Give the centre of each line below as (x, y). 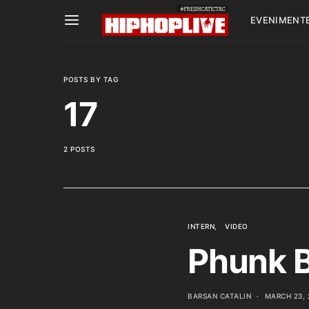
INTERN (201, 226)
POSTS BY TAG (91, 79)
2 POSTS (79, 149)
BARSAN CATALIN (219, 296)
